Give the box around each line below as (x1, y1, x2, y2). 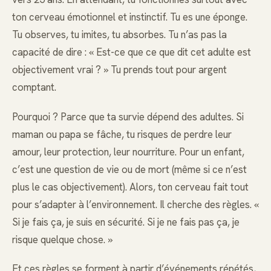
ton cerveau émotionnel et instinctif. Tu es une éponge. (12, 10, 247, 24)
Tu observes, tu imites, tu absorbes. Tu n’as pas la (12, 28, 227, 42)
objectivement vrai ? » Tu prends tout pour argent (12, 63, 227, 77)
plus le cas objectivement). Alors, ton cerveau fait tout (12, 180, 249, 194)
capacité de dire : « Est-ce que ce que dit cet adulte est (12, 45, 251, 59)
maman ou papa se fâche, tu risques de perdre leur (12, 127, 232, 141)
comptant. (12, 80, 56, 94)
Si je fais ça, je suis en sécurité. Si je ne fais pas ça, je (12, 215, 240, 229)
